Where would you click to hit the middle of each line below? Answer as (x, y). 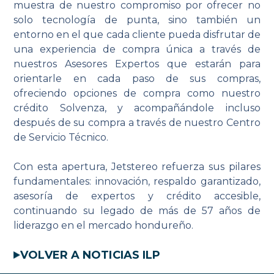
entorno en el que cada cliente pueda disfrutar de (137, 34)
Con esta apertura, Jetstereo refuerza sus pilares (137, 166)
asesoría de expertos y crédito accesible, (137, 196)
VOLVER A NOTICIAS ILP (91, 255)
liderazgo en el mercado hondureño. (104, 225)
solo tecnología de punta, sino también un (137, 20)
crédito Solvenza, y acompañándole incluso (137, 108)
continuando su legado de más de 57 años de (137, 210)
